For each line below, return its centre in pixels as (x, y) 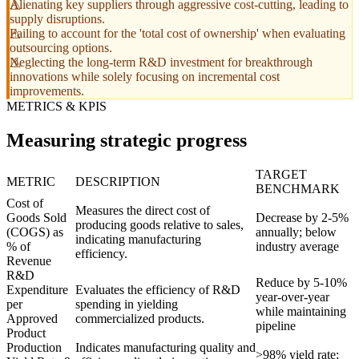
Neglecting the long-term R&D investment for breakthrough (161, 62)
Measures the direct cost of (143, 210)
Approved (32, 318)
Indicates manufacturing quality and (165, 347)
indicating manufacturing (138, 239)
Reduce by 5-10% (301, 282)
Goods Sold (36, 217)
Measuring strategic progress (127, 140)
